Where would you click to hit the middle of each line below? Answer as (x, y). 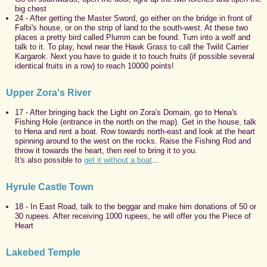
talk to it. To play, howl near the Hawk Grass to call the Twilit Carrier (132, 46)
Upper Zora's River (49, 92)
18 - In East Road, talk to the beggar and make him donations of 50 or (136, 206)
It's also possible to (49, 160)
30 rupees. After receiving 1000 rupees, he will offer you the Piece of (133, 216)
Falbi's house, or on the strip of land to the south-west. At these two (131, 27)
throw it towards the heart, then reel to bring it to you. (106, 150)
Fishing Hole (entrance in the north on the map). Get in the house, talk (136, 122)
